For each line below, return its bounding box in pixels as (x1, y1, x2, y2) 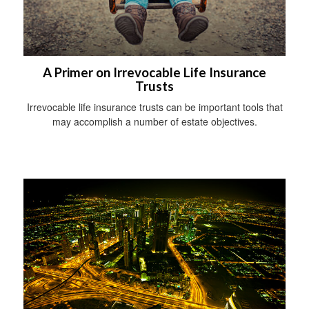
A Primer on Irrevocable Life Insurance (43, 65, 266, 81)
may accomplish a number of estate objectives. (52, 114, 257, 129)
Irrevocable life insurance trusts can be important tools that (26, 100, 283, 114)
